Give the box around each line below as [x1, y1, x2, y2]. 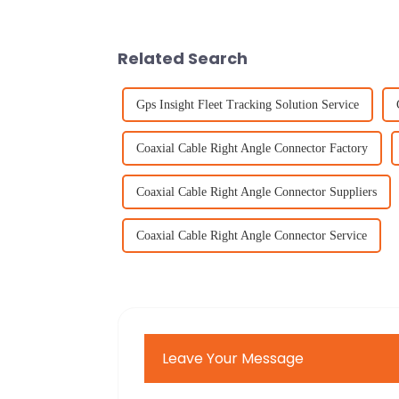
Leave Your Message [162, 347, 305, 369]
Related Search [118, 46, 248, 69]
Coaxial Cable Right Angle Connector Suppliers [136, 184, 377, 199]
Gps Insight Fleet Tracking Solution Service [136, 97, 359, 111]
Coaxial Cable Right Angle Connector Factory [136, 141, 368, 155]
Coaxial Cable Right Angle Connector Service [136, 228, 367, 242]
